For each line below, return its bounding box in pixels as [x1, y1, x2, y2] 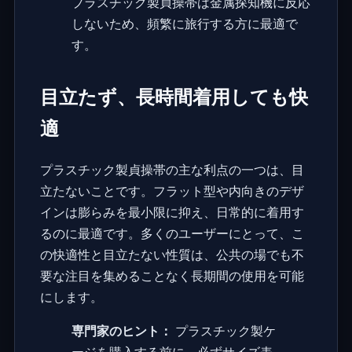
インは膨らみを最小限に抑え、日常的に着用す [39, 203, 304, 222]
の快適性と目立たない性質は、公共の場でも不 [39, 246, 304, 264]
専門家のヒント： [71, 322, 172, 340]
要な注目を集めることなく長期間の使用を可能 [39, 267, 304, 285]
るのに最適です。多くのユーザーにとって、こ [39, 225, 304, 243]
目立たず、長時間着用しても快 [39, 83, 308, 110]
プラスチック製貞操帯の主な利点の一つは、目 [39, 161, 304, 179]
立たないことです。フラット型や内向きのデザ [39, 182, 304, 200]
